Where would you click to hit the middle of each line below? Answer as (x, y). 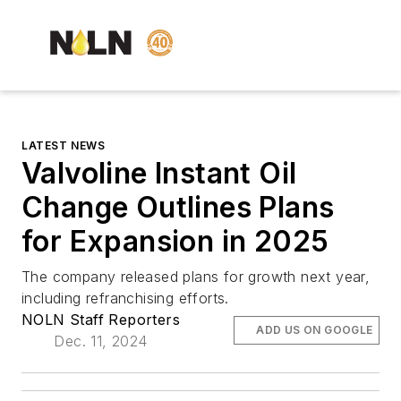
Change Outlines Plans (178, 208)
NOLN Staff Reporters (101, 320)
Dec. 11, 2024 (101, 341)
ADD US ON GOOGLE (315, 330)
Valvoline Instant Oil (159, 174)
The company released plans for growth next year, (196, 277)
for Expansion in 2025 (175, 242)
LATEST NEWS (64, 146)
